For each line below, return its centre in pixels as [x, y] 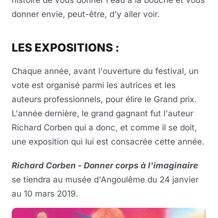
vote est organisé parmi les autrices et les [94, 85]
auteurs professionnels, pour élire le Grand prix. [104, 99]
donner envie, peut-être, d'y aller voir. [86, 14]
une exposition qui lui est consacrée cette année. [108, 141]
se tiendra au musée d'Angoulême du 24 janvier [105, 179]
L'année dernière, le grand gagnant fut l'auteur [102, 113]
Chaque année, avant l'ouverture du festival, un [105, 71]
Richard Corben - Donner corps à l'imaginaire [105, 165]
